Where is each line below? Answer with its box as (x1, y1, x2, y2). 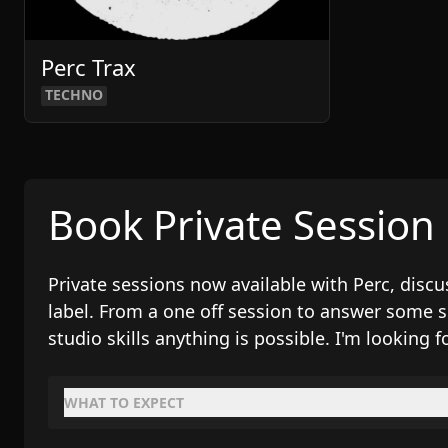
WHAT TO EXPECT (64, 393, 184, 412)
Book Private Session (48, 197, 435, 252)
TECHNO (45, 85, 103, 104)
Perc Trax (41, 52, 136, 82)
